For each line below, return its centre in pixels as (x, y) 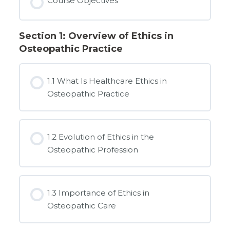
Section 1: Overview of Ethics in (96, 36)
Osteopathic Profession (93, 149)
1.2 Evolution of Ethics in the (101, 137)
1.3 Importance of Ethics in (99, 193)
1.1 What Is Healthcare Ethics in (107, 81)
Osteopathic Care (82, 205)
